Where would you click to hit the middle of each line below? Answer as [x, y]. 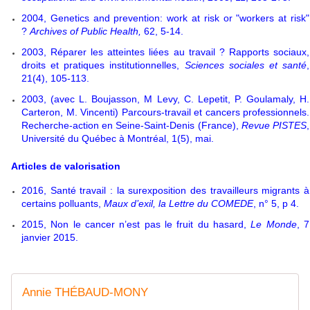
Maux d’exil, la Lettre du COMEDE [179, 203]
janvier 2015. [50, 237]
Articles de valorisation [66, 166]
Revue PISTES [274, 125]
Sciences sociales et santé [246, 65]
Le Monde [274, 224]
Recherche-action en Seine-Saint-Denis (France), [131, 125]
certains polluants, [63, 203]
